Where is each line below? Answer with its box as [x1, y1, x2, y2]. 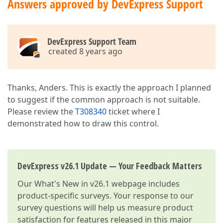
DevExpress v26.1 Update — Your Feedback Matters [17, 160, 202, 172]
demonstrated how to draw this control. [7, 118, 159, 129]
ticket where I [107, 106, 160, 117]
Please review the [7, 106, 75, 117]
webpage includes [110, 178, 180, 189]
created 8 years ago [48, 46, 122, 57]
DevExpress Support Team [47, 35, 136, 47]
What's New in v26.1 [34, 178, 110, 189]
